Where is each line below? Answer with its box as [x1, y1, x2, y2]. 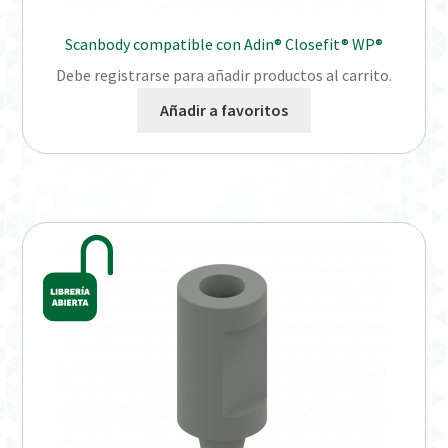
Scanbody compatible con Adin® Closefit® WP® [65, 34, 383, 55]
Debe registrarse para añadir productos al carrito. [56, 65, 392, 86]
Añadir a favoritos [160, 99, 288, 120]
